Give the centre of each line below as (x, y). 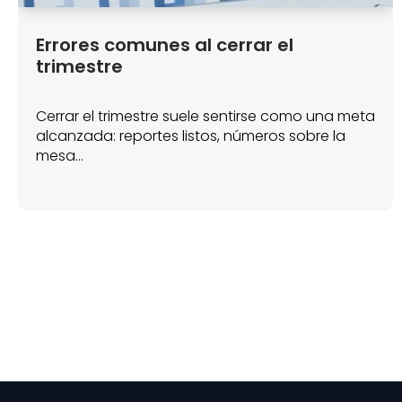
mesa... (60, 156)
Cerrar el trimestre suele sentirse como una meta (205, 117)
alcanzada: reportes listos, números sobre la (191, 136)
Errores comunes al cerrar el (165, 45)
